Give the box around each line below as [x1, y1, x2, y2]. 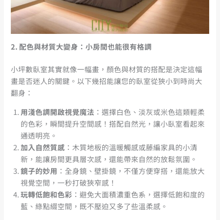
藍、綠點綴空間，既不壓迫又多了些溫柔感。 [21, 200, 168, 211]
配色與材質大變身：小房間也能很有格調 [19, 41, 152, 52]
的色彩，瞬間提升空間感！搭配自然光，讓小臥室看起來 [21, 118, 205, 129]
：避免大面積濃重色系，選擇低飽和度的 [72, 189, 205, 199]
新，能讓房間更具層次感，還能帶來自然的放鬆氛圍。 [21, 153, 198, 164]
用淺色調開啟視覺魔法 [21, 106, 95, 117]
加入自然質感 [21, 141, 65, 152]
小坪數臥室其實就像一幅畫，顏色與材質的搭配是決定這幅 [11, 64, 203, 75]
